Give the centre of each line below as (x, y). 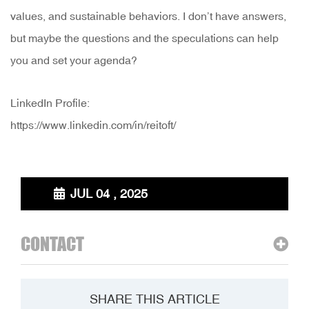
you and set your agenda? (74, 60)
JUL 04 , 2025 (107, 194)
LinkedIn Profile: (50, 103)
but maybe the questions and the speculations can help (144, 38)
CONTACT (52, 244)
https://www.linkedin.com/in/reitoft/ (93, 125)
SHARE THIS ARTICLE (154, 299)
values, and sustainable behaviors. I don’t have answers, (148, 16)
